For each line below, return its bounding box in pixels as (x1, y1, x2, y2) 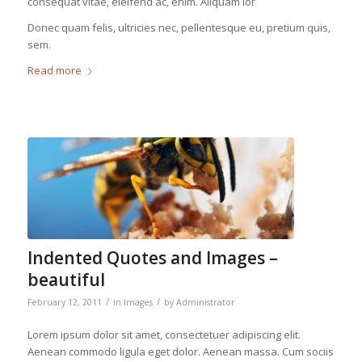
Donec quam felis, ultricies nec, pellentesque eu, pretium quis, (27, 19, 330, 35)
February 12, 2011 (27, 296, 102, 308)
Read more (27, 62, 82, 78)
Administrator (175, 296, 235, 308)
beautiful (27, 267, 105, 291)
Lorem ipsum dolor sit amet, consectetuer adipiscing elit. (27, 326, 301, 342)
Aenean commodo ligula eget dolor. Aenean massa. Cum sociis (27, 343, 334, 359)
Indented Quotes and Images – (27, 246, 278, 269)
